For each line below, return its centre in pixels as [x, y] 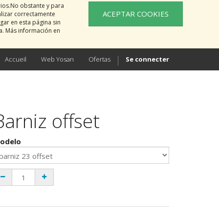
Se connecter [147, 59]
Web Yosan [57, 59]
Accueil [16, 59]
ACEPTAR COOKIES [136, 14]
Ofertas [99, 59]
